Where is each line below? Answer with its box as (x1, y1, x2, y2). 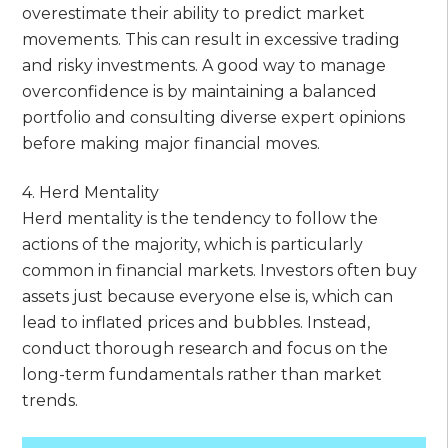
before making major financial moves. (22, 134, 321, 154)
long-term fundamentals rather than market (22, 365, 383, 385)
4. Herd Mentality (22, 183, 160, 203)
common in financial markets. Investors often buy (22, 261, 418, 281)
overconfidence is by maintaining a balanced (22, 82, 378, 102)
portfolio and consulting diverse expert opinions (22, 108, 406, 128)
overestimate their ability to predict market (22, 4, 366, 24)
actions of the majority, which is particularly (22, 235, 364, 255)
